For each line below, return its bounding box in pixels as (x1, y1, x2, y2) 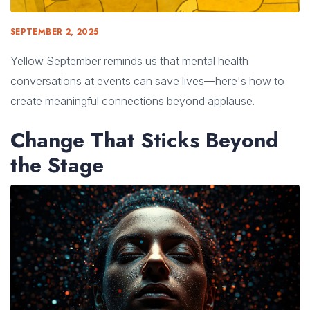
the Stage (10, 150, 104, 181)
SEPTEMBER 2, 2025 (10, 26, 99, 39)
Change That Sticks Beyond (10, 125, 279, 156)
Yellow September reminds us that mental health (10, 54, 248, 69)
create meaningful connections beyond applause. (10, 94, 255, 109)
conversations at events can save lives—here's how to (10, 74, 284, 89)
